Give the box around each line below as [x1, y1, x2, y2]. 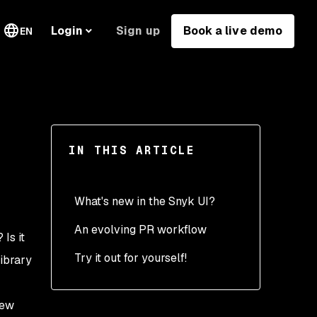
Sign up [116, 23, 160, 38]
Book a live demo [183, 23, 282, 38]
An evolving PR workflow [74, 222, 207, 237]
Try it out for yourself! [74, 250, 187, 265]
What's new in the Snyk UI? [74, 194, 215, 209]
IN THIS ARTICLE [69, 143, 195, 158]
